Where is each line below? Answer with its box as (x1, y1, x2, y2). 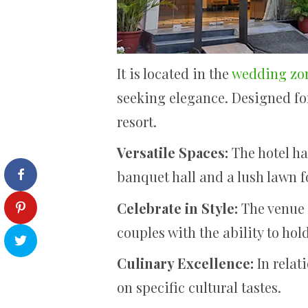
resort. (117, 111, 157, 131)
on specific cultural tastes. (117, 278, 281, 296)
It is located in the (117, 63, 232, 82)
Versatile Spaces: (117, 143, 232, 162)
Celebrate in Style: (117, 198, 238, 217)
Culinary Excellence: (117, 254, 254, 272)
